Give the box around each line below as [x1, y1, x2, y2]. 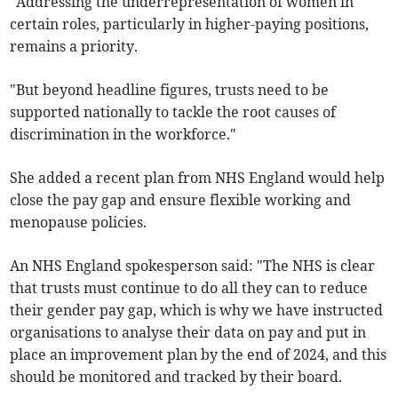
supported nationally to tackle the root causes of [10, 103, 337, 122]
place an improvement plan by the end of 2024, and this [10, 346, 387, 364]
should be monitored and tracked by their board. [10, 368, 343, 386]
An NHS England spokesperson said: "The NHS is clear [10, 257, 376, 275]
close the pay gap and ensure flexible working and [10, 191, 352, 210]
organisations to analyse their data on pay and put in [10, 323, 367, 342]
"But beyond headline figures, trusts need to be [10, 81, 330, 99]
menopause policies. [10, 213, 147, 232]
